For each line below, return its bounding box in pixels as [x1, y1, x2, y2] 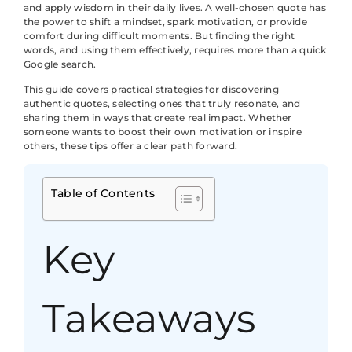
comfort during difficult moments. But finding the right [24, 29, 295, 42]
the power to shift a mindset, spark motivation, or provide [24, 15, 307, 27]
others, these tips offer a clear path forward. [24, 140, 238, 152]
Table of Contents [51, 186, 156, 201]
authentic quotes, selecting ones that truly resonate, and [24, 97, 301, 110]
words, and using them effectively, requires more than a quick [24, 43, 327, 56]
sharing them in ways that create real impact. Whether [24, 112, 292, 124]
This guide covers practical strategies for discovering [24, 83, 279, 96]
